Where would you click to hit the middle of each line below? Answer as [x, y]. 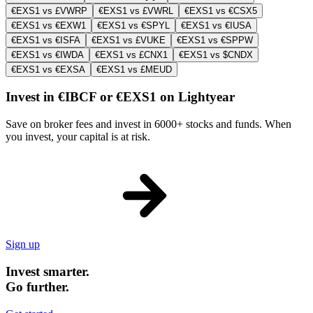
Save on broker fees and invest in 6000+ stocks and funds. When [148, 124]
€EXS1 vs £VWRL [136, 10]
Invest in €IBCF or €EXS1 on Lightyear [120, 97]
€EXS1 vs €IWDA [48, 54]
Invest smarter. [48, 271]
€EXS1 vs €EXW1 [49, 25]
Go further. [37, 286]
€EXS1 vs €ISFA [46, 40]
